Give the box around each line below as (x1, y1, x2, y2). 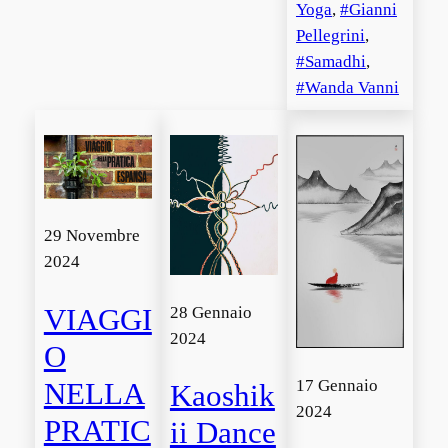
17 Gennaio (295, 375, 378, 395)
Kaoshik (169, 378, 275, 414)
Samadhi (304, 51, 366, 71)
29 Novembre (43, 226, 140, 246)
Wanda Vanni (304, 77, 399, 97)
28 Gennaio (169, 302, 252, 322)
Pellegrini (295, 25, 365, 45)
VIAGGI (43, 302, 152, 338)
